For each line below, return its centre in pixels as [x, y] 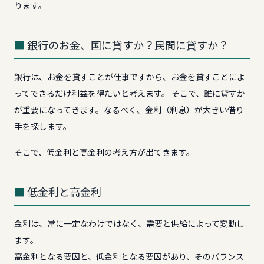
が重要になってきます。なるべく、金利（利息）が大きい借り [129, 110]
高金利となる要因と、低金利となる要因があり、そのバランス [129, 256]
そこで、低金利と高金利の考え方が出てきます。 [104, 152]
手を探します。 [43, 126]
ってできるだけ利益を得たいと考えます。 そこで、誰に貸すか [130, 93]
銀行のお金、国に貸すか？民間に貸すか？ [128, 45]
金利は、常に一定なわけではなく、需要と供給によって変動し [129, 223]
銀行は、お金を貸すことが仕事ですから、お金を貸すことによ [130, 77]
